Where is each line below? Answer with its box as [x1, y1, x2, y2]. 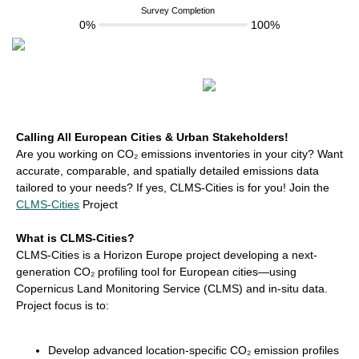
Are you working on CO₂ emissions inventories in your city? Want [16, 147, 343, 160]
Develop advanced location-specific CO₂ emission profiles [48, 344, 339, 357]
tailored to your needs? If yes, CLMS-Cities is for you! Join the [16, 181, 329, 194]
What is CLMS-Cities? [16, 232, 135, 244]
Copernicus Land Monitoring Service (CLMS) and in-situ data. [16, 282, 328, 295]
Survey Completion [141, 6, 215, 15]
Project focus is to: [16, 299, 109, 312]
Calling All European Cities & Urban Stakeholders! [16, 131, 288, 143]
